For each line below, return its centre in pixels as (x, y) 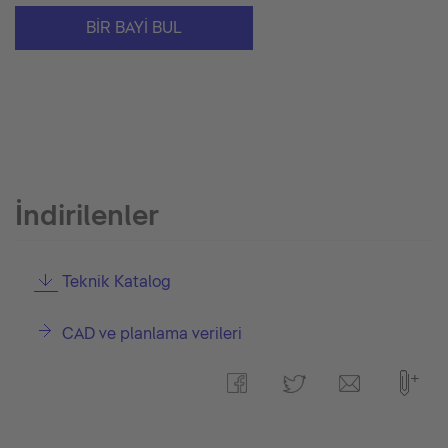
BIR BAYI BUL (134, 27)
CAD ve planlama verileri (151, 333)
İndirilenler (87, 215)
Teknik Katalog (116, 281)
